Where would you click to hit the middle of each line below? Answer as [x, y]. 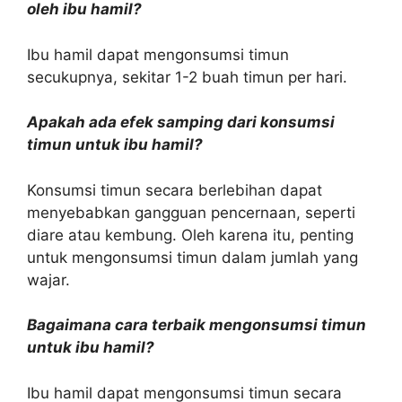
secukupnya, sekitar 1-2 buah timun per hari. [187, 77]
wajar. [48, 280]
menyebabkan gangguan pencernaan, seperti [191, 212]
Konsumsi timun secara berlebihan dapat [175, 190]
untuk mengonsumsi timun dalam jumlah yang [192, 257]
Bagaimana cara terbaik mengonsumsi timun [197, 325]
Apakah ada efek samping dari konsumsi [181, 122]
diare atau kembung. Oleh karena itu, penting [190, 235]
